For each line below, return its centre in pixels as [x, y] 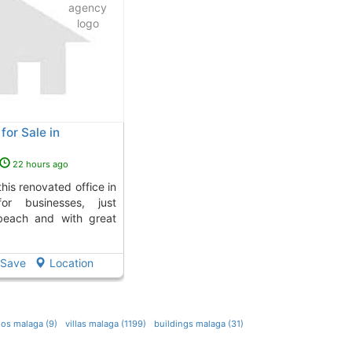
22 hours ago [40, 165]
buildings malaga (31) [198, 324]
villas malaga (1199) [105, 324]
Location [72, 263]
